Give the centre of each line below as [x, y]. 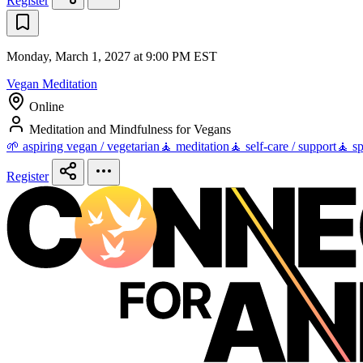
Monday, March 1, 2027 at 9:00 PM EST [112, 57]
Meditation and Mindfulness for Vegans [130, 130]
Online [47, 107]
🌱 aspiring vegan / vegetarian [83, 147]
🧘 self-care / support [283, 147]
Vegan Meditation [52, 84]
